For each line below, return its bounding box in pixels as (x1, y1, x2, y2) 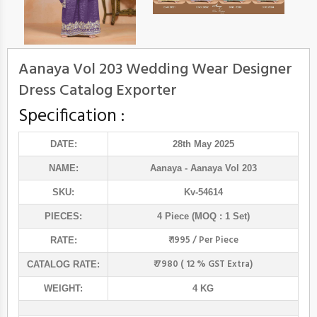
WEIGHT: (44, 283, 83, 294)
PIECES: (45, 211, 82, 222)
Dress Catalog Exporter (18, 79, 177, 104)
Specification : (18, 103, 125, 132)
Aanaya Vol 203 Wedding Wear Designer (18, 57, 292, 83)
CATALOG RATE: (27, 259, 100, 270)
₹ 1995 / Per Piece (168, 233, 238, 248)
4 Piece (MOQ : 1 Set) (156, 211, 250, 222)
